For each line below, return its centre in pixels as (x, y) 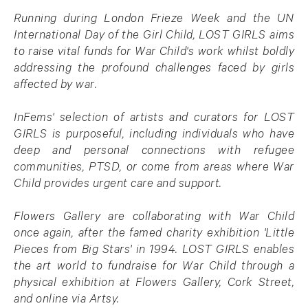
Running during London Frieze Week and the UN (154, 20)
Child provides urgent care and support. (118, 185)
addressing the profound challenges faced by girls (154, 69)
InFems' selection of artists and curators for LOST (154, 119)
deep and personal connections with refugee (154, 152)
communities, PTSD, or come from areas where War (154, 168)
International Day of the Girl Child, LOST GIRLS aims (154, 36)
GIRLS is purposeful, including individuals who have (154, 135)
